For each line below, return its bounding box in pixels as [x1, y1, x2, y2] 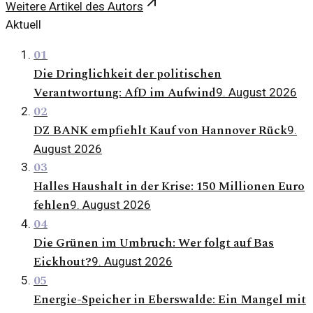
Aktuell [6, 17, 41, 32]
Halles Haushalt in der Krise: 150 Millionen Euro [34, 177, 305, 196]
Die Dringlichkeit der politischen [34, 65, 221, 84]
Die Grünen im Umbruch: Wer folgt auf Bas [34, 234, 274, 253]
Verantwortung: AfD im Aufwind [34, 84, 216, 103]
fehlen [34, 196, 70, 215]
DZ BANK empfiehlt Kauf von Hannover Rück [34, 122, 287, 140]
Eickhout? [34, 253, 92, 272]
